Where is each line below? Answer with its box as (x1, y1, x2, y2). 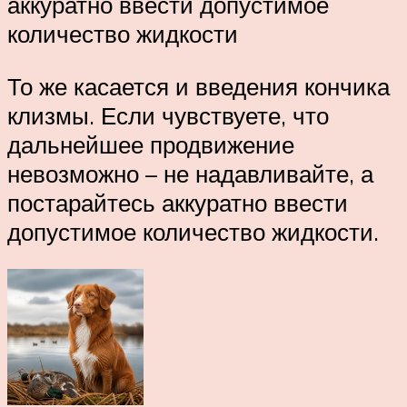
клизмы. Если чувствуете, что (7, 100, 329, 130)
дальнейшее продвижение (7, 129, 294, 159)
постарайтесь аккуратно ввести (7, 187, 348, 217)
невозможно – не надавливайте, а (7, 158, 373, 188)
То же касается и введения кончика (7, 71, 390, 101)
